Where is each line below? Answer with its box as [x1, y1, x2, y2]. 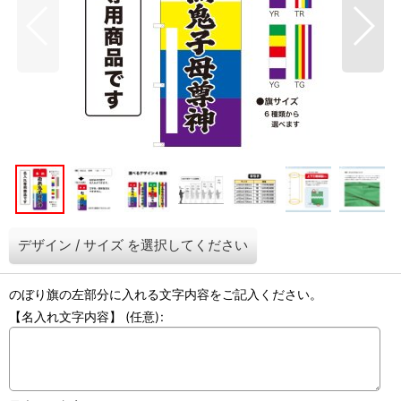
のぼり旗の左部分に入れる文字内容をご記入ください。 [9, 286, 322, 303]
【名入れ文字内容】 [9, 309, 125, 325]
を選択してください [127, 236, 248, 254]
